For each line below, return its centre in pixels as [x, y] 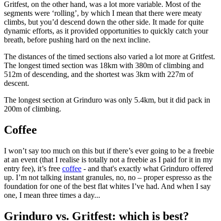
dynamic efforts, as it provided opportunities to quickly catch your [106, 31]
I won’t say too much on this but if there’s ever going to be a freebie [109, 151]
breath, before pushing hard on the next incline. [77, 40]
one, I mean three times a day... [54, 195]
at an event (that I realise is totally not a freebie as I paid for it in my [108, 160]
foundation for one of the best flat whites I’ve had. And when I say [107, 186]
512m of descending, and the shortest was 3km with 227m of [99, 74]
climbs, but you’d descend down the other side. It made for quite [104, 22]
